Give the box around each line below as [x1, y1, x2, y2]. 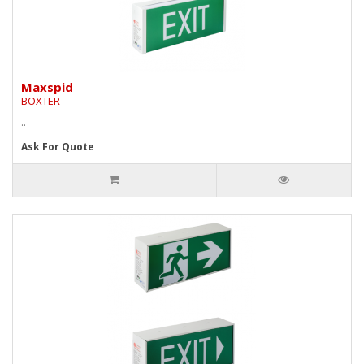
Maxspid [21, 78, 73, 95]
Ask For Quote [21, 139, 94, 154]
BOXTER [21, 93, 60, 108]
